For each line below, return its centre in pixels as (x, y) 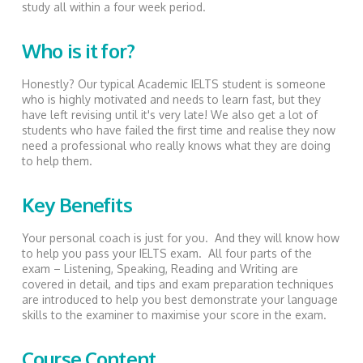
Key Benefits (77, 204)
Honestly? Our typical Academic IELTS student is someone (173, 83)
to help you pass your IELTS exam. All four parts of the (167, 253)
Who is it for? (78, 50)
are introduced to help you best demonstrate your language (179, 299)
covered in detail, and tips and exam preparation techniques (177, 284)
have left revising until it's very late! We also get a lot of (169, 114)
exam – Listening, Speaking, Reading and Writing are (160, 268)
